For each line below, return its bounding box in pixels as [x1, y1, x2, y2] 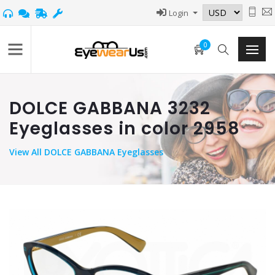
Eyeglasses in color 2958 [9, 117, 240, 141]
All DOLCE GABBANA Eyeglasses [31, 146, 163, 158]
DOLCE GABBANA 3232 [9, 96, 211, 120]
